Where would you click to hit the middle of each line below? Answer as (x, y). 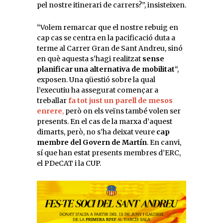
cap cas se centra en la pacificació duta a (106, 38)
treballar (53, 100)
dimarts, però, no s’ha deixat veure (97, 132)
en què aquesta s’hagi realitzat (90, 58)
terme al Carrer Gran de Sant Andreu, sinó (110, 48)
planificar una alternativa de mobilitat (106, 69)
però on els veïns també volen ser (122, 111)
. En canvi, (164, 142)
